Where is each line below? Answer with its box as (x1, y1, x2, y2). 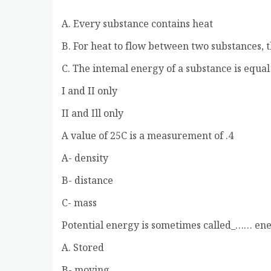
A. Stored (62, 240, 104, 257)
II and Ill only (62, 106, 123, 123)
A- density (62, 151, 108, 168)
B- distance (62, 173, 113, 190)
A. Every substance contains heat (62, 16, 213, 33)
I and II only (62, 83, 117, 100)
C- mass (62, 195, 97, 212)
